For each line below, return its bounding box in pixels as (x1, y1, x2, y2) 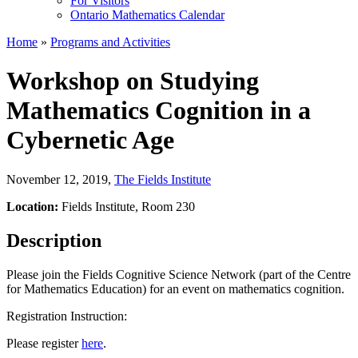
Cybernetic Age (6, 125, 174, 155)
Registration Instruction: (6, 308, 130, 323)
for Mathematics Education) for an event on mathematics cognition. (6, 281, 348, 296)
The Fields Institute (114, 172, 211, 186)
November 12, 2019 (6, 172, 108, 186)
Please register (6, 336, 82, 350)
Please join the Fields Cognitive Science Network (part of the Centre (6, 267, 351, 281)
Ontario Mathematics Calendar (70, 7, 225, 22)
